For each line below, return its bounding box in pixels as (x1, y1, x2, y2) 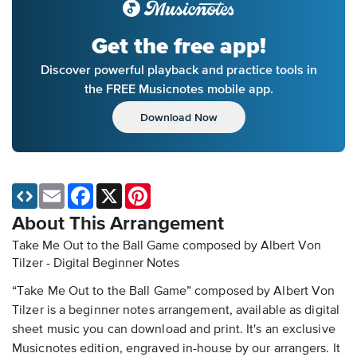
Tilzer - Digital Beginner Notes (12, 257, 179, 271)
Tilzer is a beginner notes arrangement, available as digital (12, 304, 340, 318)
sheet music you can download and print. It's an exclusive (12, 324, 335, 337)
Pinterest (151, 184, 194, 196)
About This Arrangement (12, 214, 224, 234)
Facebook (93, 184, 142, 196)
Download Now (139, 111, 218, 124)
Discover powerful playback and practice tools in (40, 62, 317, 77)
